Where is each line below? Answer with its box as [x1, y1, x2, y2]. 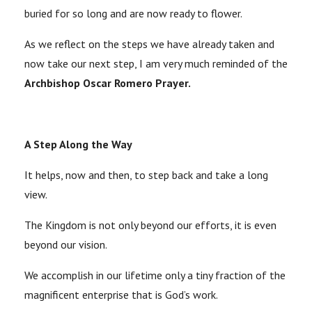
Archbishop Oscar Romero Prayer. [24, 76, 191, 91]
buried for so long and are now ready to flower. [24, 6, 242, 21]
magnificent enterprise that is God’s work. [24, 288, 218, 302]
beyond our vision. [24, 237, 107, 252]
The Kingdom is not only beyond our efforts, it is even [24, 218, 276, 233]
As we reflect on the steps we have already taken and [24, 37, 274, 52]
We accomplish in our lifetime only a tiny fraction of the [24, 268, 286, 283]
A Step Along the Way [24, 137, 132, 152]
